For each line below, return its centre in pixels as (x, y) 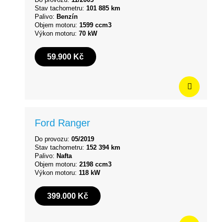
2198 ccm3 (95, 164)
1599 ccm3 (95, 25)
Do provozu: (53, 139)
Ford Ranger (62, 123)
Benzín (67, 16)
